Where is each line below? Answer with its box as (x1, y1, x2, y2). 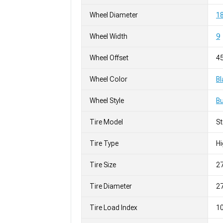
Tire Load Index (90, 203, 137, 212)
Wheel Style (90, 96, 124, 105)
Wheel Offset (90, 53, 128, 62)
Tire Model (90, 117, 123, 126)
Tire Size (90, 160, 116, 169)
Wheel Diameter (90, 10, 138, 19)
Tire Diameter (90, 182, 132, 190)
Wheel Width (90, 32, 127, 40)
